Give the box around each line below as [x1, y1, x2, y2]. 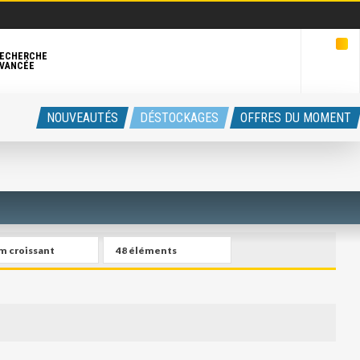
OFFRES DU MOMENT [240, 110, 351, 125]
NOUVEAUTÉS [47, 110, 118, 125]
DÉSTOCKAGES [140, 110, 219, 125]
